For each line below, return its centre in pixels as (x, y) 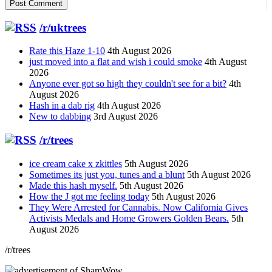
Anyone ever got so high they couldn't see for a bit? (128, 84)
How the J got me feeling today (89, 196)
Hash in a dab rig (62, 106)
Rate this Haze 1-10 (67, 51)
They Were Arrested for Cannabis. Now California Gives (138, 207)
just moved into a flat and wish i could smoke (116, 62)
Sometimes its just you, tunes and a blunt (107, 174)
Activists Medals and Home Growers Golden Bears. (129, 218)
